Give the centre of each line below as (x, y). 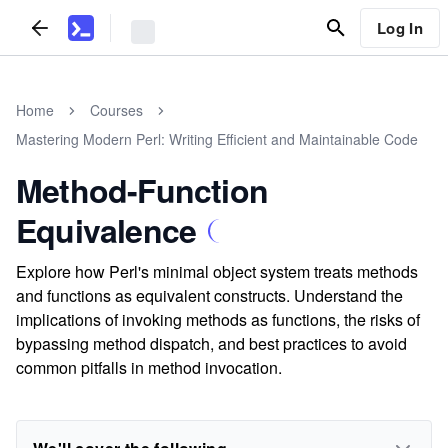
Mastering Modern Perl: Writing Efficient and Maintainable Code (217, 139)
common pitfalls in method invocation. (149, 367)
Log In (399, 27)
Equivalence (106, 230)
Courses (116, 110)
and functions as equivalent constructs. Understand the (209, 295)
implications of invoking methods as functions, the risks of (218, 319)
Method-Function (142, 190)
